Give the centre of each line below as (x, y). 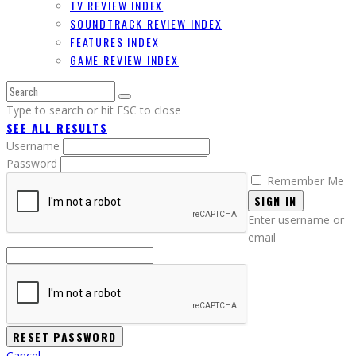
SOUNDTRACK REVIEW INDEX (146, 23)
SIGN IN (276, 200)
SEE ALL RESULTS (57, 127)
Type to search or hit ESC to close (94, 110)
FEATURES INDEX (115, 41)
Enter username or (296, 219)
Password (33, 163)
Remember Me (306, 180)
